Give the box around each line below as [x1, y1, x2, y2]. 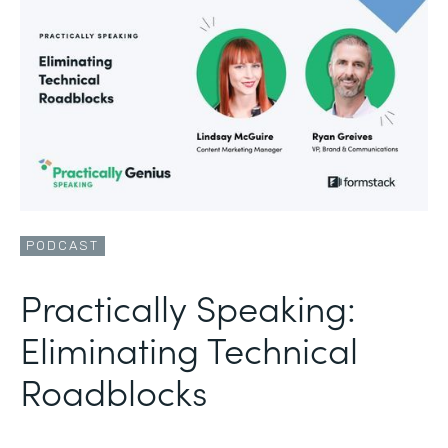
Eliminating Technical [20, 322, 358, 374]
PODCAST [26, 237, 99, 253]
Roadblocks [20, 364, 207, 416]
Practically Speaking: [20, 280, 356, 332]
